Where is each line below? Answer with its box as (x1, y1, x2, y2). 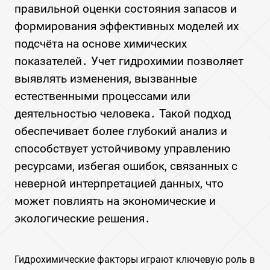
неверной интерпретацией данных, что (14, 177, 224, 190)
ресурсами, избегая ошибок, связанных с (14, 159, 237, 173)
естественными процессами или (14, 89, 190, 103)
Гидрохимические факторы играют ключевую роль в (14, 254, 255, 265)
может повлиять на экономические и (14, 194, 216, 208)
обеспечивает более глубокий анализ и (14, 124, 227, 138)
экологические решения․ (14, 212, 151, 225)
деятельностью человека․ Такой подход (14, 107, 231, 121)
